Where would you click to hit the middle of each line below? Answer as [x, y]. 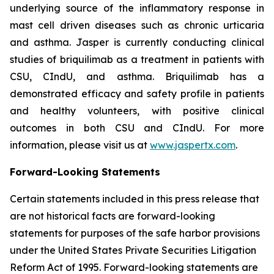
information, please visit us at [80, 145]
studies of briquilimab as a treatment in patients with [137, 59]
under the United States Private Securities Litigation [133, 250]
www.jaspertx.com [193, 145]
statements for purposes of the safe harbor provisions [135, 233]
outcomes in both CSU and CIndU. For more [137, 128]
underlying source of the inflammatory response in [137, 8]
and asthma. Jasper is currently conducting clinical [137, 42]
